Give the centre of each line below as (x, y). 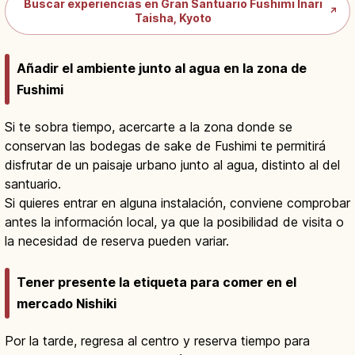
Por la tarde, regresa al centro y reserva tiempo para (157, 341)
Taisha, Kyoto (173, 17)
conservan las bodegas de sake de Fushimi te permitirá (165, 145)
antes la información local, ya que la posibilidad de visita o (174, 221)
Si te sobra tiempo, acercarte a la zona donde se (149, 126)
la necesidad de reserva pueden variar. (117, 240)
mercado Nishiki (67, 304)
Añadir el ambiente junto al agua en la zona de (162, 68)
